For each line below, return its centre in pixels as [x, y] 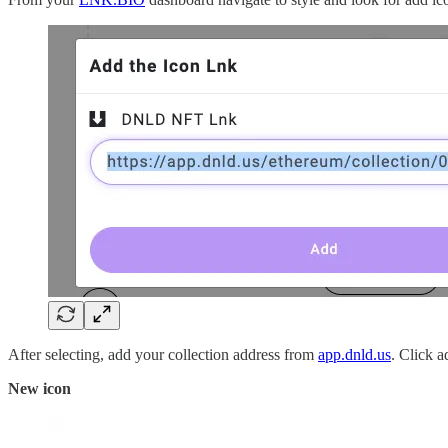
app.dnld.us [354, 354]
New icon [39, 388]
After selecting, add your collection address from [163, 354]
